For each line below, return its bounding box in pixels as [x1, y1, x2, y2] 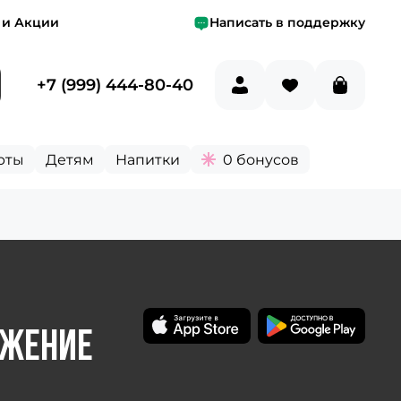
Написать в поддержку [209, 14, 365, 30]
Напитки [115, 150, 180, 168]
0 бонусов [223, 150, 299, 168]
